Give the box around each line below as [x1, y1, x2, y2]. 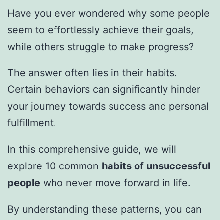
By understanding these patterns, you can [7, 203, 202, 216]
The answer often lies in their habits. [7, 67, 177, 79]
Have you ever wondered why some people [7, 7, 210, 19]
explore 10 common [7, 160, 102, 172]
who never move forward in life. [40, 177, 191, 189]
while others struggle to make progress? [7, 40, 193, 53]
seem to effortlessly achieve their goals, [7, 24, 193, 36]
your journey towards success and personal [7, 100, 209, 112]
